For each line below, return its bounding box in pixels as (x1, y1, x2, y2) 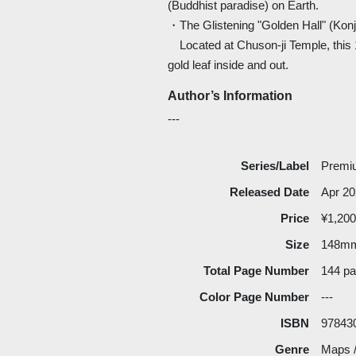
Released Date (229, 184, 309, 199)
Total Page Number (203, 263, 309, 277)
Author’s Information (168, 88, 293, 103)
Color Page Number (199, 289, 309, 304)
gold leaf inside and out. (168, 57, 289, 72)
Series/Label (240, 158, 309, 172)
